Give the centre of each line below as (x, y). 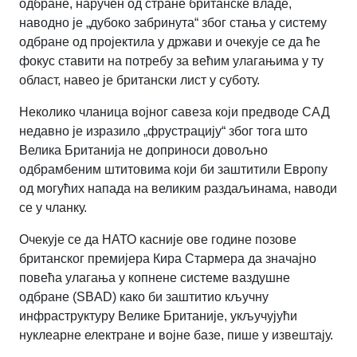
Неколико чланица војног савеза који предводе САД (175, 112)
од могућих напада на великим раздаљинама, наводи (178, 188)
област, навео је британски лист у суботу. (139, 80)
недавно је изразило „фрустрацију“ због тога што (163, 131)
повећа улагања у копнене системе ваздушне (155, 277)
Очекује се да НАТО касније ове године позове (158, 239)
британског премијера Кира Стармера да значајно (168, 258)
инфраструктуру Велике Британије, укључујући (158, 316)
